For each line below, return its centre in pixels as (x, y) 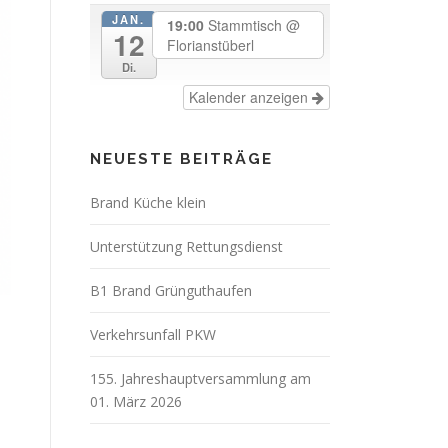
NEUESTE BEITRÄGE (181, 159)
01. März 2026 (136, 402)
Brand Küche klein (148, 203)
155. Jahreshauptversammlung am (200, 379)
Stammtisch (247, 25)
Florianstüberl (210, 45)
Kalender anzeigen (250, 97)
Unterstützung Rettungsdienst (186, 247)
